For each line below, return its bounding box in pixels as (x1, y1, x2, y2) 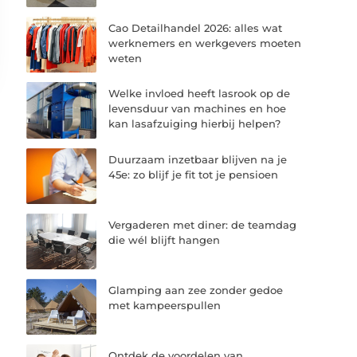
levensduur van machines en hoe (108, 102, 287, 116)
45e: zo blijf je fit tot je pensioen (108, 167, 279, 181)
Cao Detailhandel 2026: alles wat (108, 22, 283, 35)
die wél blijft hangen (108, 233, 221, 246)
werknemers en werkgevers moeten (108, 37, 302, 50)
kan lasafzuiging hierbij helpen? (108, 117, 281, 131)
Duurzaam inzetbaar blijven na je (108, 152, 288, 166)
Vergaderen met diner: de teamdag (108, 218, 297, 231)
